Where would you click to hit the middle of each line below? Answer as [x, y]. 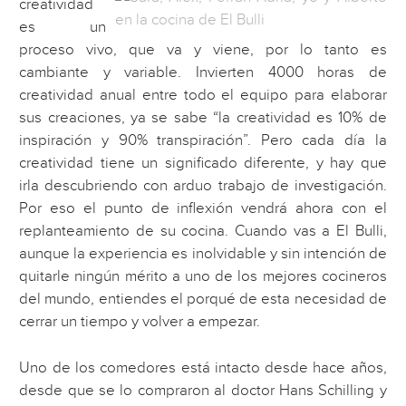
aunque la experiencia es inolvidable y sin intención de [203, 254]
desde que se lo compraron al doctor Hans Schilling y [203, 390]
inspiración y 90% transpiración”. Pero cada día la [203, 141]
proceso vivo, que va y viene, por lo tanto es [203, 50]
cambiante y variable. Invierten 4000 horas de [203, 73]
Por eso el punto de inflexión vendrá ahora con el [203, 209]
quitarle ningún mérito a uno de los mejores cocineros [203, 277]
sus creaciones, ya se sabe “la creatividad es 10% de [203, 118]
